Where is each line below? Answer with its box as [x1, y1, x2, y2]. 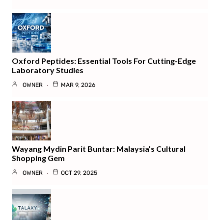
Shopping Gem [12, 153, 65, 163]
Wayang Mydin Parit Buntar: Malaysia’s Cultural [12, 143, 186, 153]
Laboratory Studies [12, 65, 83, 75]
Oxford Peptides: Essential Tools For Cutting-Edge [12, 55, 196, 65]
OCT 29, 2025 [61, 169, 97, 176]
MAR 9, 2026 [61, 81, 95, 88]
